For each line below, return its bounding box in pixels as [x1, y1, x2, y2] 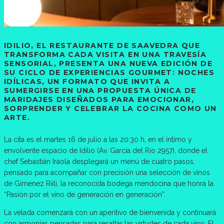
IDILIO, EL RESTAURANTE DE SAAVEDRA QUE [4, 41, 200, 50]
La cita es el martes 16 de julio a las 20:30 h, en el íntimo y [4, 135, 192, 143]
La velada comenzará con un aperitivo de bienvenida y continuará [4, 208, 216, 216]
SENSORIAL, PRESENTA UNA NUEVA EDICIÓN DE [4, 59, 212, 68]
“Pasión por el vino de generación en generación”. [4, 190, 165, 198]
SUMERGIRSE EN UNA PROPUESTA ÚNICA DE [4, 86, 196, 95]
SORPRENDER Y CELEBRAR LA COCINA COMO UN [4, 104, 217, 113]
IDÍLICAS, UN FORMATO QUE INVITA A [4, 77, 170, 86]
